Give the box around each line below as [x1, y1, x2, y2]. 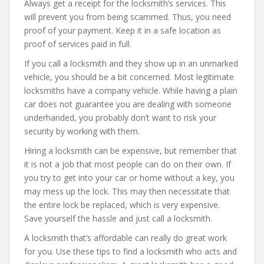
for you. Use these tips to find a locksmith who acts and [24, 246, 237, 257]
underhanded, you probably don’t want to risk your [24, 112, 216, 123]
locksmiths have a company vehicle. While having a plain [24, 85, 237, 96]
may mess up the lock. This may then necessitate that [24, 186, 230, 197]
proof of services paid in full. [24, 38, 131, 49]
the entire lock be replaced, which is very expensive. [24, 199, 220, 210]
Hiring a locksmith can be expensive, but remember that [24, 145, 237, 156]
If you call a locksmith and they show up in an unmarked [24, 58, 238, 69]
